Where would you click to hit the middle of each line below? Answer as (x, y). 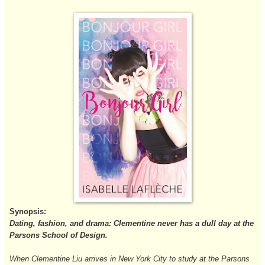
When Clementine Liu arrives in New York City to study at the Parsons (130, 258)
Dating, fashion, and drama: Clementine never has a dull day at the (132, 223)
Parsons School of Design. (59, 235)
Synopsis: (28, 211)
